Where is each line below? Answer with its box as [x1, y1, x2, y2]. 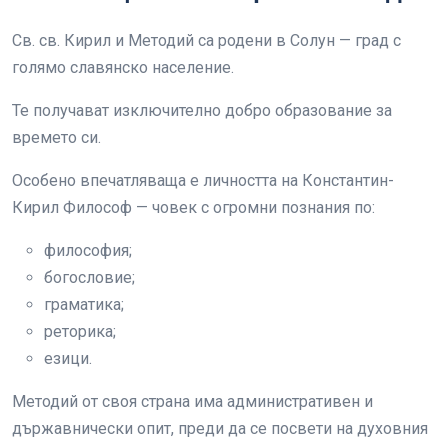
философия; [44, 241, 132, 260]
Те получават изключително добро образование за [12, 101, 392, 120]
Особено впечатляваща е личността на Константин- [12, 171, 394, 190]
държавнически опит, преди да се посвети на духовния [12, 419, 428, 438]
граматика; [44, 295, 124, 314]
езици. [44, 349, 92, 368]
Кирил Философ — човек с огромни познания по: [12, 198, 375, 217]
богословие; [44, 268, 135, 287]
